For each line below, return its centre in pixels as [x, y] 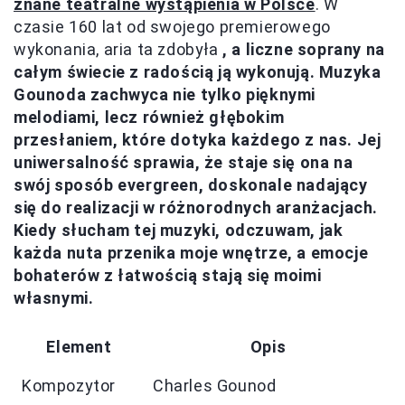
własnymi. [54, 298]
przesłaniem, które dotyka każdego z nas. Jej [198, 140]
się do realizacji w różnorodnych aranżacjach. [196, 208]
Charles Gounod [215, 386]
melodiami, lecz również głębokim [149, 118]
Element [79, 347]
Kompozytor [69, 386]
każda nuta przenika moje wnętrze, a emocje [191, 253]
